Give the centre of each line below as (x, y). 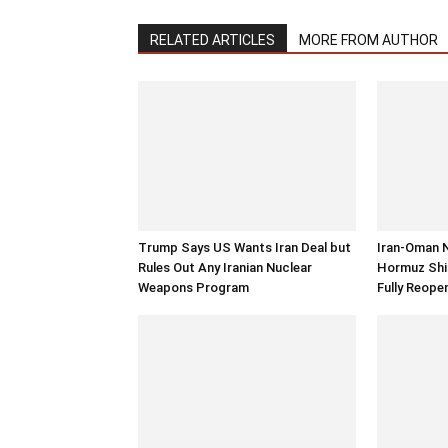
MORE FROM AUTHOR (368, 40)
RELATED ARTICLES (212, 40)
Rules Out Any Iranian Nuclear (225, 267)
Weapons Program (193, 287)
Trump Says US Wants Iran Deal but (244, 247)
